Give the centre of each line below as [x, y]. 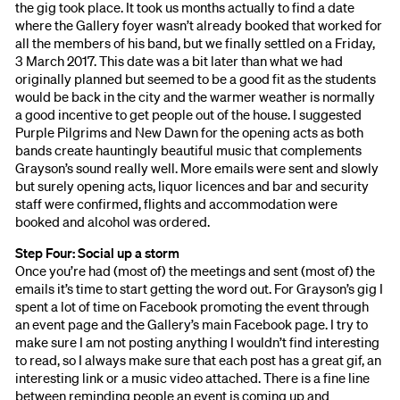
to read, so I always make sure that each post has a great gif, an [199, 359]
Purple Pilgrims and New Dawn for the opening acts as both [190, 132]
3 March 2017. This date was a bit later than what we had [179, 60]
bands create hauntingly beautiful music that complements [189, 150]
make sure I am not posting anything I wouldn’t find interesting [198, 342]
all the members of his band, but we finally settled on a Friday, [196, 42]
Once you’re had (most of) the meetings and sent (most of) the [196, 270]
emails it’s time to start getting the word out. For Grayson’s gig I [200, 288]
